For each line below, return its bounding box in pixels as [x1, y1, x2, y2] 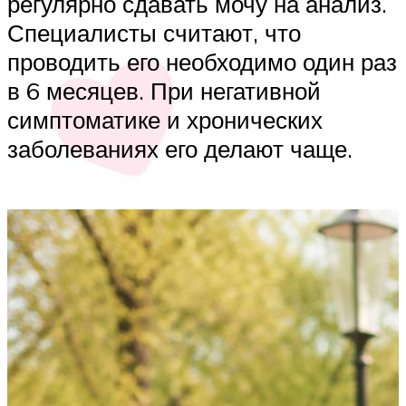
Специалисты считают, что [7, 17, 301, 47]
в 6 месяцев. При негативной [7, 75, 321, 105]
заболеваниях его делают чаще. [7, 133, 353, 163]
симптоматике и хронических [7, 104, 323, 134]
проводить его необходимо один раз [7, 46, 397, 76]
